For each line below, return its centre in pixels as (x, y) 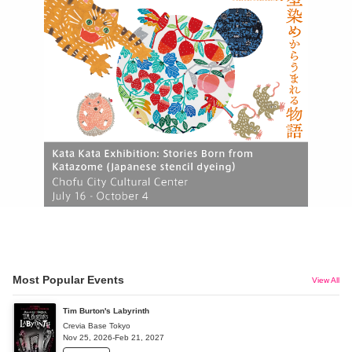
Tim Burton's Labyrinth (106, 310)
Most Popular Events (68, 280)
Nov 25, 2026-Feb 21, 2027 (114, 337)
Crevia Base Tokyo (97, 325)
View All (326, 280)
